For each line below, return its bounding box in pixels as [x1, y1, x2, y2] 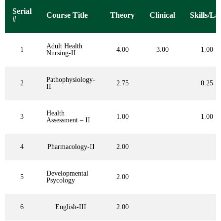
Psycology [46, 177, 75, 184]
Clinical [149, 11, 175, 20]
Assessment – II [46, 116, 90, 124]
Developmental [46, 170, 88, 178]
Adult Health [46, 42, 82, 50]
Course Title [46, 11, 88, 20]
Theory [110, 11, 135, 20]
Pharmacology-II [47, 143, 95, 151]
